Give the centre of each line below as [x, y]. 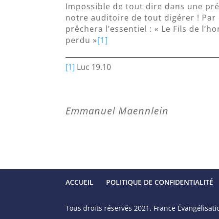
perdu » [82, 40]
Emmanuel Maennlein [117, 111]
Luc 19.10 [93, 67]
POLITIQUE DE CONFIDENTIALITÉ [160, 182]
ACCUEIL [80, 182]
